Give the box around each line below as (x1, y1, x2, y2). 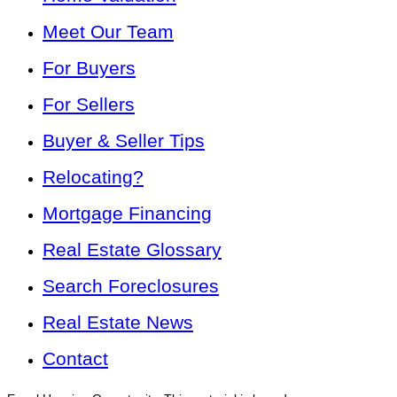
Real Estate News (43, 311, 193, 332)
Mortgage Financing (43, 202, 212, 223)
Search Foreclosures (43, 275, 219, 296)
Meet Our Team (43, 20, 174, 42)
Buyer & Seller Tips (43, 129, 205, 151)
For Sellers (43, 93, 135, 114)
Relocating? (43, 166, 144, 187)
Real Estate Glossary (43, 238, 222, 260)
